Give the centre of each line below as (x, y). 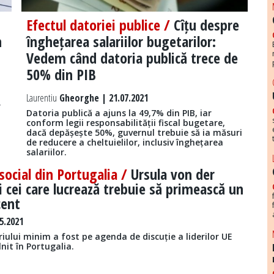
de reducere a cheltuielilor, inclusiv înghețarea (124, 143)
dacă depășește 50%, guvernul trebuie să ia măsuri (134, 133)
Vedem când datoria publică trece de (132, 58)
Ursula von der (173, 174)
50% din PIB (61, 75)
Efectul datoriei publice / (100, 25)
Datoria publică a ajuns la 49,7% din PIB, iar (119, 113)
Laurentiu (41, 98)
